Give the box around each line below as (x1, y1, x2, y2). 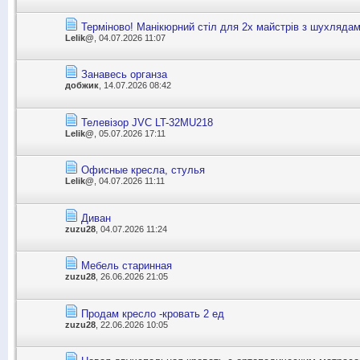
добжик (65, 80, 99, 91)
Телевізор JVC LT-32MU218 (81, 116, 213, 129)
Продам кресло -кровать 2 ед (81, 307, 224, 320)
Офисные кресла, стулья (81, 164, 205, 177)
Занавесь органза (81, 68, 167, 81)
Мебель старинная (81, 260, 172, 272)
